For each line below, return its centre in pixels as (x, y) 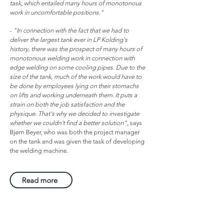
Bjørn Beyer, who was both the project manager (75, 132)
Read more (40, 180)
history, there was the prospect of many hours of (76, 49)
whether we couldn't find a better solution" (68, 123)
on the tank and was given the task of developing (77, 141)
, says (135, 123)
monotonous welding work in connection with (72, 58)
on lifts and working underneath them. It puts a (73, 95)
